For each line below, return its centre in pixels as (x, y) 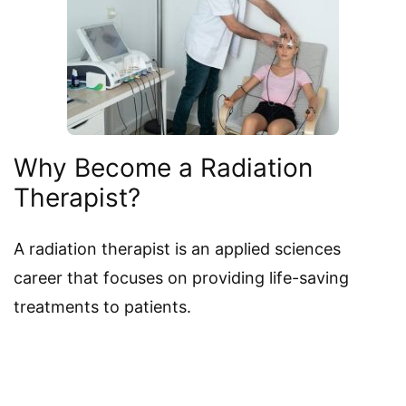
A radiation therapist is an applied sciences (177, 248)
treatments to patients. (102, 306)
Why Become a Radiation (163, 167)
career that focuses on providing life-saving (181, 277)
